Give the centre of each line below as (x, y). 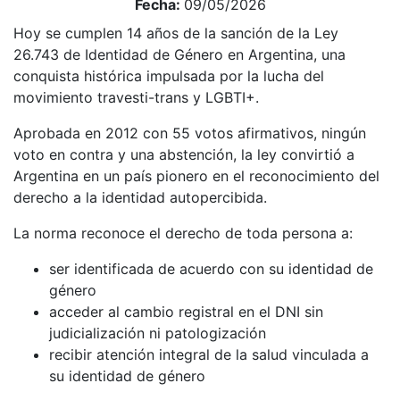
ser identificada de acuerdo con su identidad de (211, 268)
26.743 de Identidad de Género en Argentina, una (179, 54)
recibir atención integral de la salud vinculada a (209, 354)
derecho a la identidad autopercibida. (140, 197)
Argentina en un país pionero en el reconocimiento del (196, 175)
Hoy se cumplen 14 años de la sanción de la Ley (176, 33)
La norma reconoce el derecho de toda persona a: (183, 233)
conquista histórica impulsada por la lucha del (169, 75)
